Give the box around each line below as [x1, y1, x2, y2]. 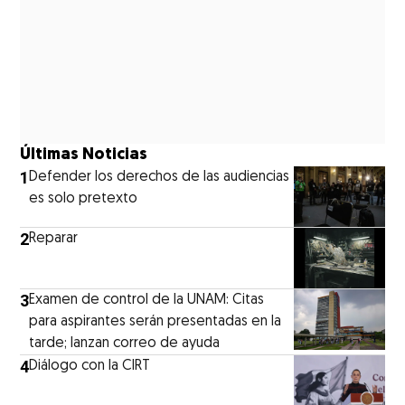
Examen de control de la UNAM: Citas [29, 292, 265, 307]
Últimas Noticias [20, 146, 148, 164]
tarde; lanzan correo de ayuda [29, 335, 221, 351]
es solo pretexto [29, 191, 138, 206]
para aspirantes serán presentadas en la [29, 314, 282, 329]
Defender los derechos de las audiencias [29, 169, 290, 184]
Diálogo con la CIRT [29, 358, 151, 373]
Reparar [29, 231, 79, 246]
